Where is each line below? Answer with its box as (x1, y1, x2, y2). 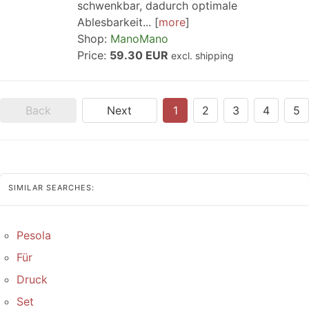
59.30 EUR (110, 48, 171, 62)
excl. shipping (171, 50, 234, 61)
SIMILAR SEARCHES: (8, 183, 94, 192)
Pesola (17, 228, 51, 242)
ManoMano (110, 32, 168, 46)
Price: (77, 48, 110, 62)
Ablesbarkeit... (77, 15, 151, 29)
